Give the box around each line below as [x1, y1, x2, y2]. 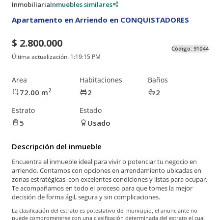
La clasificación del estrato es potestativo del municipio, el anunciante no [12, 207, 197, 215]
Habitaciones [80, 75, 123, 84]
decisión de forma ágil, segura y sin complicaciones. [12, 192, 160, 202]
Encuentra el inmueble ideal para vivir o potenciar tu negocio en [12, 157, 197, 166]
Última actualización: [12, 53, 70, 61]
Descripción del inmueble [12, 141, 102, 151]
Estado [80, 105, 102, 115]
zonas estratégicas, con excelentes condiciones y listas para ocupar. [12, 175, 207, 184]
